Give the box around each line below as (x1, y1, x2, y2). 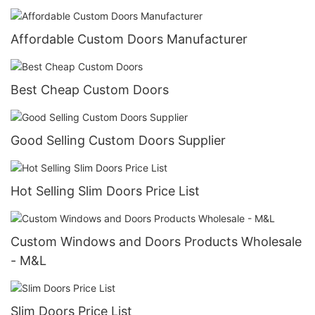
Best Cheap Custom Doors (11, 82, 169, 97)
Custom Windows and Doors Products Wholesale (11, 233, 302, 249)
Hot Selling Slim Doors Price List (11, 183, 200, 198)
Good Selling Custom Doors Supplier (11, 132, 226, 148)
